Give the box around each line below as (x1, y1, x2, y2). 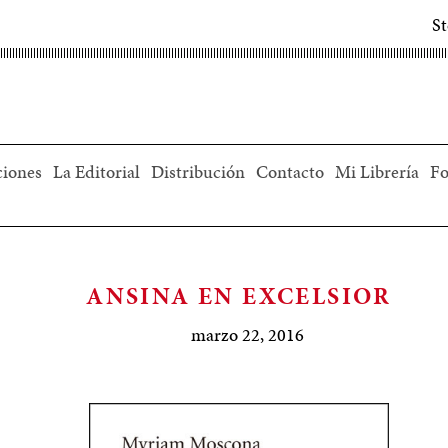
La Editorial (52, 158, 140, 184)
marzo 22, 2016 (191, 322, 305, 347)
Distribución (150, 158, 245, 184)
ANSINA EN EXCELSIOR (86, 279, 392, 313)
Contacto (255, 158, 324, 184)
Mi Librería (334, 158, 419, 184)
